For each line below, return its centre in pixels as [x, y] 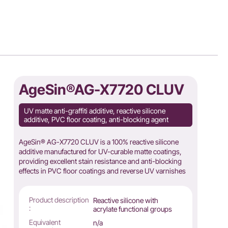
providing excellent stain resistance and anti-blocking [100, 161]
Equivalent [45, 222]
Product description [59, 200]
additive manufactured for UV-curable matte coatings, [100, 151]
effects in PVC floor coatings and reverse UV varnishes [102, 171]
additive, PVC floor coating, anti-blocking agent [96, 119]
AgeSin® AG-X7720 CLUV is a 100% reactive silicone [98, 142]
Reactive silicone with [126, 200]
